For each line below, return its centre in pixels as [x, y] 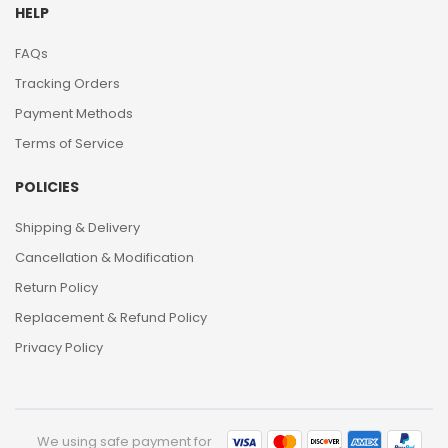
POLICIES [47, 187]
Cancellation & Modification [104, 257]
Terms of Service [69, 143]
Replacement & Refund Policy [111, 317]
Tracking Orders [67, 83]
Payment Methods [74, 113]
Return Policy [56, 287]
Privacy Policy [59, 347]
